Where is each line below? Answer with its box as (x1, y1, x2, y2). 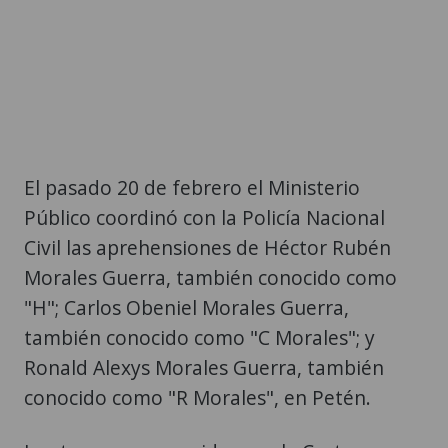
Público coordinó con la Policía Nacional (24, 203, 385, 231)
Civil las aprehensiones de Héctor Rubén (24, 233, 391, 261)
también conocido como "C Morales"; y (24, 323, 375, 351)
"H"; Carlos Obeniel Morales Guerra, (24, 293, 349, 321)
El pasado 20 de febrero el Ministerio (24, 173, 360, 201)
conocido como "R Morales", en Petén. (24, 383, 371, 411)
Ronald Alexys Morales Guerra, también (24, 353, 384, 381)
